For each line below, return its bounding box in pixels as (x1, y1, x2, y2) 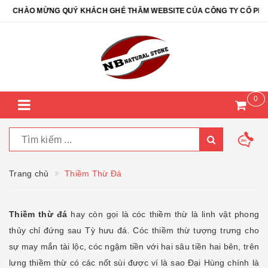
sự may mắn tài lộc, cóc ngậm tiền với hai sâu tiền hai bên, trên (9, 242, 259, 251)
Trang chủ (9, 169, 49, 178)
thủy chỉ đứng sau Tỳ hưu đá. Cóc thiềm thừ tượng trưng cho (9, 226, 259, 235)
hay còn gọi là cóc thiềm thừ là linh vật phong (71, 209, 260, 219)
